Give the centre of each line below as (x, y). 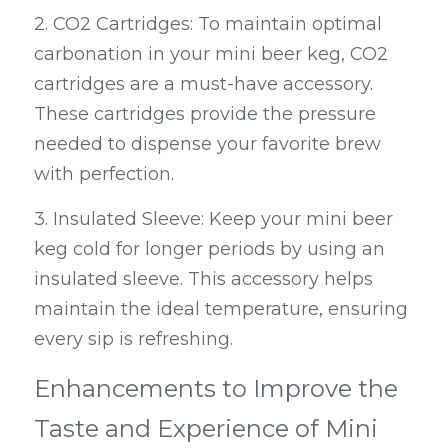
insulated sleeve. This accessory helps (203, 279)
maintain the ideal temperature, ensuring (221, 309)
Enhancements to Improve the (216, 389)
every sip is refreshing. (133, 339)
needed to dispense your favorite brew (207, 144)
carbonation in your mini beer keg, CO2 (211, 54)
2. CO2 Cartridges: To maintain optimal (208, 24)
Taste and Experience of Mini (206, 429)
